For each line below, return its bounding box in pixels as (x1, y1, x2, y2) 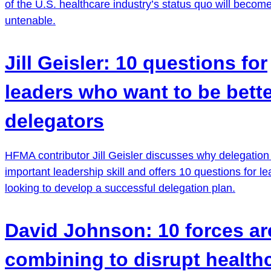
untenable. (5, 14, 56, 27)
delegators (5, 109, 104, 132)
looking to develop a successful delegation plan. (5, 181, 235, 194)
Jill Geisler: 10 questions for (5, 51, 267, 74)
